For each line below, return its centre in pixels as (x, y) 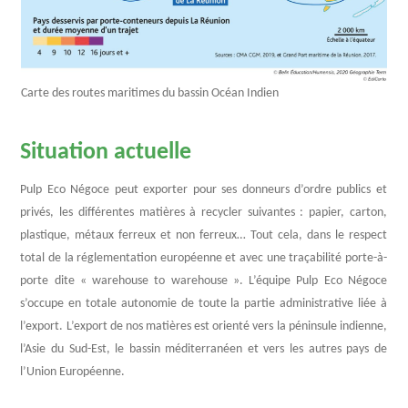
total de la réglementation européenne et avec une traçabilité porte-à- (204, 259)
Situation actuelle (106, 153)
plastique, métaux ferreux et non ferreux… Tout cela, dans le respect (204, 236)
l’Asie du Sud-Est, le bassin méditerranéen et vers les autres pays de (204, 350)
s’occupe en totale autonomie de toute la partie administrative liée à (204, 304)
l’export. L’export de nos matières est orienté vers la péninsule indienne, (204, 327)
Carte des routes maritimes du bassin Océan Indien (150, 93)
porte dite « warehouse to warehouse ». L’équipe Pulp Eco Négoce (204, 281)
